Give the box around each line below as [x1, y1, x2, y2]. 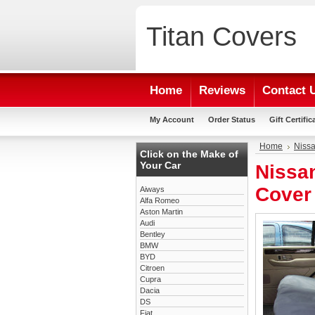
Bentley [140, 230, 165, 238]
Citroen [140, 264, 165, 272]
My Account [150, 115, 194, 124]
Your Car [140, 160, 181, 171]
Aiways [140, 185, 165, 193]
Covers [205, 21, 297, 51]
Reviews [199, 84, 245, 97]
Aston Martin [140, 207, 183, 216]
